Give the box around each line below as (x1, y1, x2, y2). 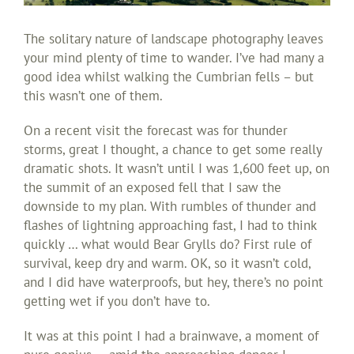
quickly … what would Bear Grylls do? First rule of (24, 235, 311, 253)
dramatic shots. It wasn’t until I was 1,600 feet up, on (24, 160, 330, 177)
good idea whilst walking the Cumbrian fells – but (24, 68, 314, 85)
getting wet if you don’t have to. (24, 292, 210, 310)
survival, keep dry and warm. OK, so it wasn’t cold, (24, 254, 311, 272)
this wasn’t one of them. (24, 87, 163, 104)
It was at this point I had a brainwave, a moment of (24, 327, 318, 345)
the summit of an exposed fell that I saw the (24, 179, 281, 196)
